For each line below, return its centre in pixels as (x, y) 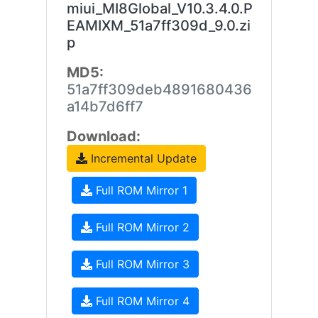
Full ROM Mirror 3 (141, 264)
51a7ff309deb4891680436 (159, 89)
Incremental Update (142, 158)
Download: (103, 136)
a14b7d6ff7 (105, 106)
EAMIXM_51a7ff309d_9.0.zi (158, 26)
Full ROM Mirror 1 (139, 190)
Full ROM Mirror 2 (141, 227)
